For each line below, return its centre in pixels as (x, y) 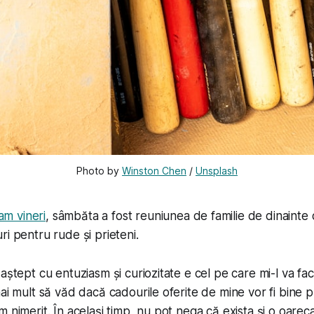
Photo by (99, 170)
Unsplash (217, 170)
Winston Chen (154, 170)
